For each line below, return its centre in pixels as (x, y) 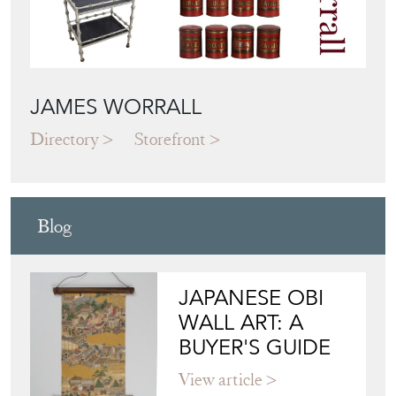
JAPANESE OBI (251, 298)
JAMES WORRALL (116, 107)
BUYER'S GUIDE (255, 348)
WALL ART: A (241, 323)
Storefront (170, 140)
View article (221, 380)
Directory (65, 140)
